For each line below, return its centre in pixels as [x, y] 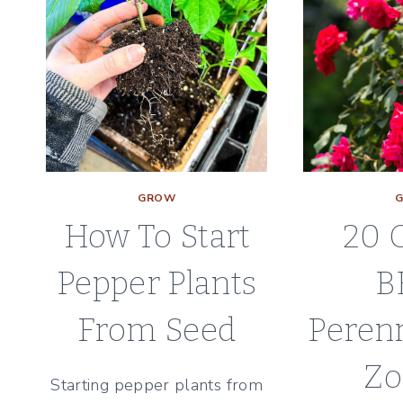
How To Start [157, 237]
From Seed [157, 331]
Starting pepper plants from [157, 385]
